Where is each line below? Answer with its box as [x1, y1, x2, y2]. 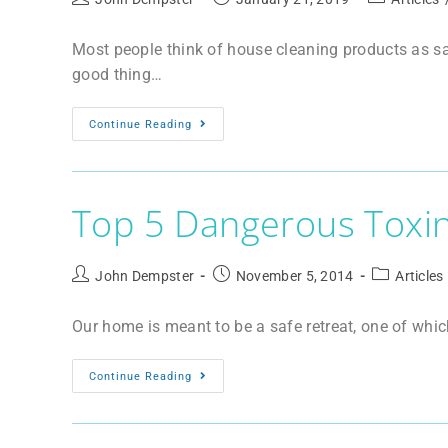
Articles [395, 268, 444, 285]
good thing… [72, 65, 163, 85]
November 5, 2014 [235, 268, 354, 285]
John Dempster [95, 268, 195, 285]
